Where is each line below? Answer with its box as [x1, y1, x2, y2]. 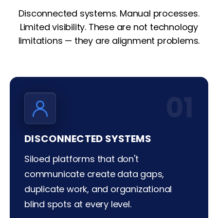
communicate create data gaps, [24, 168, 164, 181]
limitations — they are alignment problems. [18, 35, 200, 47]
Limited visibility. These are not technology [19, 21, 199, 34]
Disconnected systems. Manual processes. [18, 7, 200, 20]
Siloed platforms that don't [24, 153, 139, 165]
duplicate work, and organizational [24, 183, 172, 196]
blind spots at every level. [24, 198, 131, 211]
